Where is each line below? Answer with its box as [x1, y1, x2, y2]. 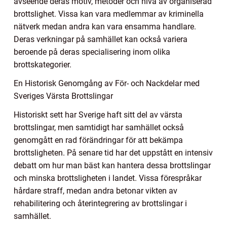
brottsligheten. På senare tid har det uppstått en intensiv [14, 148, 213, 158]
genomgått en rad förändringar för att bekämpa [14, 135, 183, 145]
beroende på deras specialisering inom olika [14, 47, 170, 57]
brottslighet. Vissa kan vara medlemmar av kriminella [14, 9, 204, 19]
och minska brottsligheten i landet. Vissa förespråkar [14, 173, 202, 183]
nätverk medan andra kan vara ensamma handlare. [14, 22, 196, 32]
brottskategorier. [14, 60, 71, 70]
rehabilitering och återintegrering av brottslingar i [14, 199, 187, 209]
